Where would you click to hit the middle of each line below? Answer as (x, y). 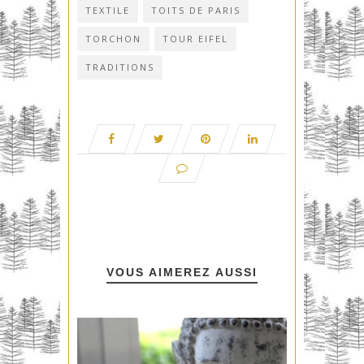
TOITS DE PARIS (196, 11)
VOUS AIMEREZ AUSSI (182, 273)
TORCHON (113, 39)
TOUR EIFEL (195, 39)
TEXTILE (108, 11)
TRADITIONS (120, 67)
